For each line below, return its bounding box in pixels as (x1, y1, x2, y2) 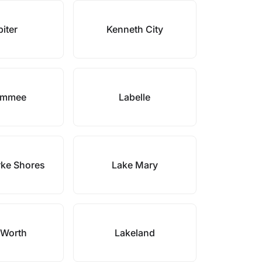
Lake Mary (111, 159, 158, 171)
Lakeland (114, 227, 155, 239)
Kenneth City (106, 23, 163, 35)
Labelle (119, 91, 151, 103)
